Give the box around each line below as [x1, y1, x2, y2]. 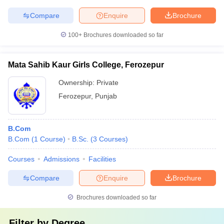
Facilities [88, 155, 116, 163]
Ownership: [58, 78, 96, 86]
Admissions [43, 155, 79, 163]
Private [96, 78, 118, 86]
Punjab [95, 92, 117, 100]
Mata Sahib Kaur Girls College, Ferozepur [8, 60, 164, 69]
